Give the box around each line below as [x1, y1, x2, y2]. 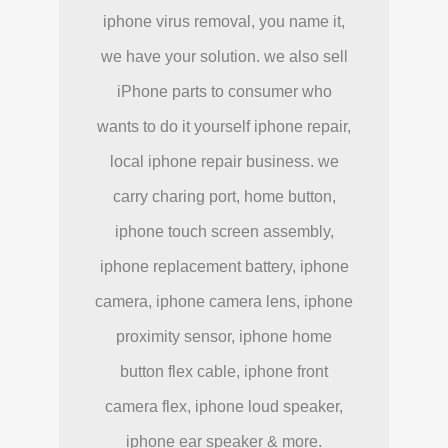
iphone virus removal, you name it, [103, 12, 345, 30]
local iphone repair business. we [109, 152, 339, 170]
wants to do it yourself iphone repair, [97, 117, 351, 135]
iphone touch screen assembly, [114, 222, 334, 240]
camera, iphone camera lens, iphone [95, 292, 353, 310]
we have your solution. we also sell [100, 47, 348, 65]
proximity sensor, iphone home [116, 327, 332, 345]
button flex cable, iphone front [120, 362, 328, 380]
